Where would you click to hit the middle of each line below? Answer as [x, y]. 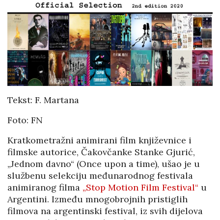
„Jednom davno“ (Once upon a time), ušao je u [104, 164]
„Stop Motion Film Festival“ [140, 188]
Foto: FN [25, 120]
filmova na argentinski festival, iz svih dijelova [105, 211]
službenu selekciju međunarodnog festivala [100, 176]
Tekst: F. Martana [43, 100]
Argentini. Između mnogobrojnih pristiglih [97, 199]
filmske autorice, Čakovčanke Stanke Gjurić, [101, 152]
